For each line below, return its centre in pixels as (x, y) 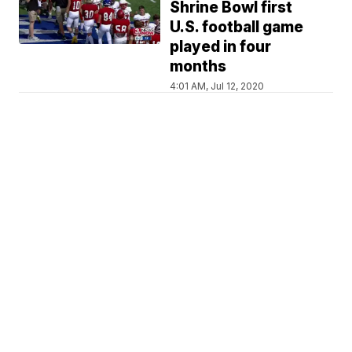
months (198, 66)
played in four (221, 47)
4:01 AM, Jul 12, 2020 (217, 86)
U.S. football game (237, 27)
